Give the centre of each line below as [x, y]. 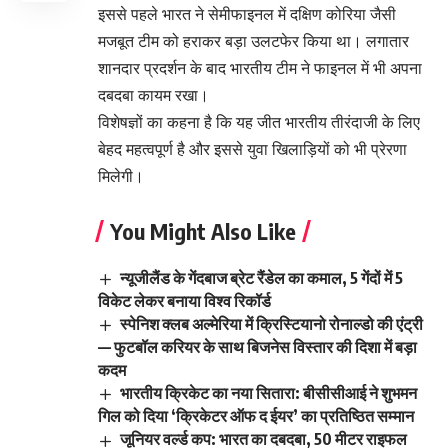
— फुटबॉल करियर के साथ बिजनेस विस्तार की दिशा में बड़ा [257, 347]
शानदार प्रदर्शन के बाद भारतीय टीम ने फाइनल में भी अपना [260, 68]
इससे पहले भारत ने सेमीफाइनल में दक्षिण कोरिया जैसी [247, 14]
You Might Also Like [203, 231]
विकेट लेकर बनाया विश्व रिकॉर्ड [184, 301]
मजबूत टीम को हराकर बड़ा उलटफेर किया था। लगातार [253, 41]
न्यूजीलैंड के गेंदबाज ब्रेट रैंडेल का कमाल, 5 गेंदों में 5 [262, 278]
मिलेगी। [121, 176]
